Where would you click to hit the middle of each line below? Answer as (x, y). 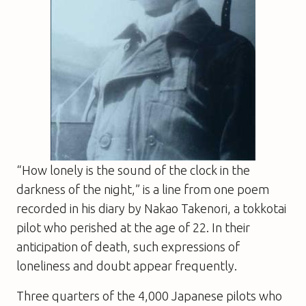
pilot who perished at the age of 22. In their (133, 227)
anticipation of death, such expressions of (128, 246)
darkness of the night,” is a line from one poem (143, 189)
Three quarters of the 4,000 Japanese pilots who (149, 295)
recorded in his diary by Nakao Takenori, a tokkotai (151, 208)
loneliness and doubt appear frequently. (127, 265)
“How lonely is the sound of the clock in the (133, 170)
